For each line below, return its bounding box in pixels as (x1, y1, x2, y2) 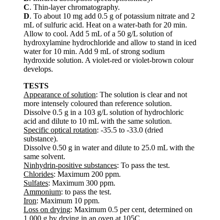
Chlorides (24, 169, 54, 178)
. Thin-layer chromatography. (29, 2, 120, 11)
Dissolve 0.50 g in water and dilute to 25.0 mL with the (24, 143, 194, 152)
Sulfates (24, 178, 48, 187)
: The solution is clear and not (96, 90, 187, 99)
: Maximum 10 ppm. (36, 196, 100, 205)
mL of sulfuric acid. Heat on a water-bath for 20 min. (24, 20, 187, 29)
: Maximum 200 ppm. (54, 169, 121, 178)
